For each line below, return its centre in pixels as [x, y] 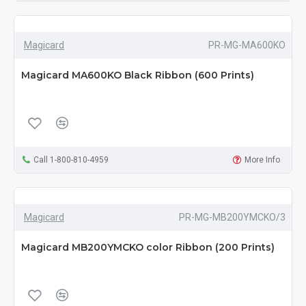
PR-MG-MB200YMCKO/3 [232, 218]
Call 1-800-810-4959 [71, 160]
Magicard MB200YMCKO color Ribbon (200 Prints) [148, 248]
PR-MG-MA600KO [247, 45]
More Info [263, 160]
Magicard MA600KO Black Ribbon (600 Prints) [138, 75]
